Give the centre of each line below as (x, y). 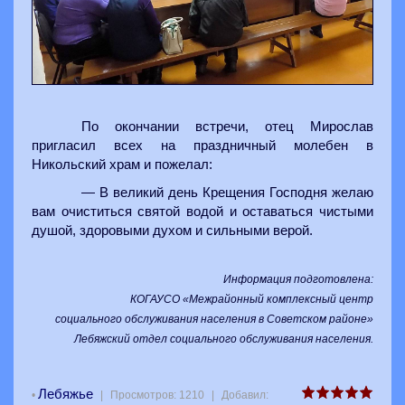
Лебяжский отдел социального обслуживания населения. (224, 339)
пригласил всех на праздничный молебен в (202, 146)
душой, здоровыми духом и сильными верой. (172, 231)
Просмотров (142, 395)
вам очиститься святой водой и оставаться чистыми (202, 212)
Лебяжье (66, 394)
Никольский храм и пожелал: (122, 165)
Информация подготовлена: (298, 280)
